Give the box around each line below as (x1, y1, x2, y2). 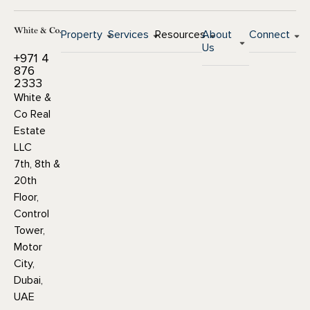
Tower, (14, 223, 45, 237)
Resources (155, 27, 206, 42)
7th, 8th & (14, 156, 60, 171)
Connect (249, 27, 290, 42)
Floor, (14, 190, 39, 204)
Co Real (14, 107, 51, 121)
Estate (14, 123, 46, 138)
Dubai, (14, 273, 43, 287)
